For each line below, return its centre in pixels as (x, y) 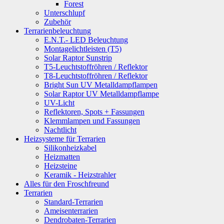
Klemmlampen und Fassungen (92, 121)
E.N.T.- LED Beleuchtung (86, 40)
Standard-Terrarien (73, 202)
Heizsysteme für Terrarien (65, 139)
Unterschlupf (64, 13)
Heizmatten (62, 157)
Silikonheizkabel (70, 148)
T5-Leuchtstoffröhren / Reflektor (96, 67)
